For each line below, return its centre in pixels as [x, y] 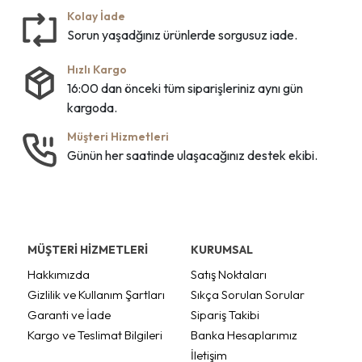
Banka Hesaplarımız [244, 335]
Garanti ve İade [69, 314]
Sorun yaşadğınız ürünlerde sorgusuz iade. [182, 34]
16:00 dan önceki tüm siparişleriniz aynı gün [185, 88]
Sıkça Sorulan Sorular [248, 294]
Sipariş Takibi [225, 314]
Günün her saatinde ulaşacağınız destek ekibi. [192, 155]
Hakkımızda [59, 274]
